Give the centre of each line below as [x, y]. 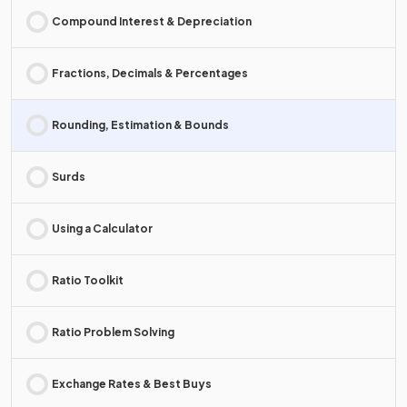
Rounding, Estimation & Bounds [140, 125]
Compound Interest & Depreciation [152, 22]
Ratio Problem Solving [113, 333]
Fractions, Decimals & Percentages [150, 74]
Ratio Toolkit [88, 281]
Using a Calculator [102, 229]
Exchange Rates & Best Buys [132, 384]
